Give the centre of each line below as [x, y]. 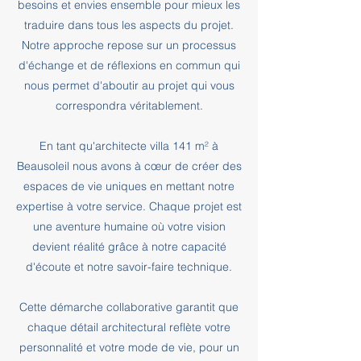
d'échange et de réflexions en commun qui [129, 65]
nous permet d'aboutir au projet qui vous [129, 85]
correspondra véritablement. [129, 106]
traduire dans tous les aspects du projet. [129, 25]
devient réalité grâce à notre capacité [129, 247]
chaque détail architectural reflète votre [129, 327]
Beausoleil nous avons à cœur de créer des [129, 166]
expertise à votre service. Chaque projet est [129, 206]
